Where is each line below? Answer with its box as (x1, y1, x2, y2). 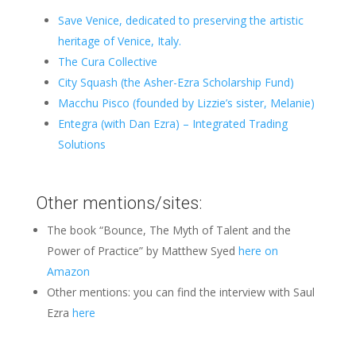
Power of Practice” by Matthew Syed (46, 242, 238, 258)
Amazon (46, 263, 90, 279)
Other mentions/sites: (35, 192, 202, 213)
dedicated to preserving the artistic (125, 12, 304, 28)
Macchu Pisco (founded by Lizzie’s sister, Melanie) (57, 95, 315, 110)
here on (238, 242, 278, 258)
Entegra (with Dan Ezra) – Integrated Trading (57, 115, 288, 131)
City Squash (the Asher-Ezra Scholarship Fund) (57, 74, 294, 90)
